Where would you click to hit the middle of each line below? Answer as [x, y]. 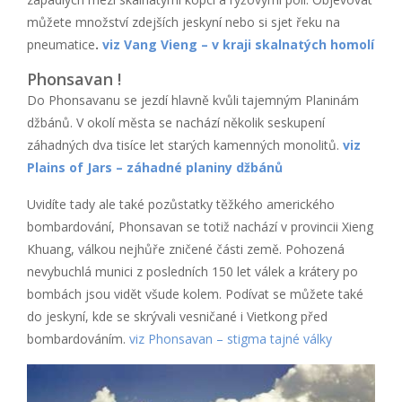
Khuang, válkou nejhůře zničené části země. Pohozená [186, 249]
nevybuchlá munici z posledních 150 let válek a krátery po [192, 271]
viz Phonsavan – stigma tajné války [231, 338]
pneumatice [61, 44]
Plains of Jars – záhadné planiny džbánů [155, 167]
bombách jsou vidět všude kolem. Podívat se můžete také [195, 293]
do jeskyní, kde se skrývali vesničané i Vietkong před [177, 316]
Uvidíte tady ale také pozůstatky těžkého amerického [181, 204]
